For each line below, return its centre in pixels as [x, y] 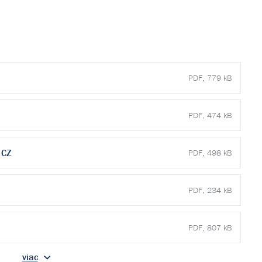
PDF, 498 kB [210, 153]
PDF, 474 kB [210, 115]
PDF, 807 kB [210, 227]
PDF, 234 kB [210, 190]
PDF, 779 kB [210, 78]
